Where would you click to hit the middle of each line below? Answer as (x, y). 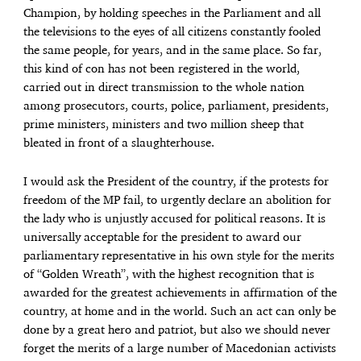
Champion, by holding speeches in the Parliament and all (172, 14)
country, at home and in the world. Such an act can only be (180, 311)
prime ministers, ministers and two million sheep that (164, 125)
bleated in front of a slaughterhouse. (119, 144)
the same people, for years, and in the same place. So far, (173, 51)
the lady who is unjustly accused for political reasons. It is (175, 219)
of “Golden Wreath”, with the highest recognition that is (169, 274)
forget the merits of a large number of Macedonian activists (180, 349)
